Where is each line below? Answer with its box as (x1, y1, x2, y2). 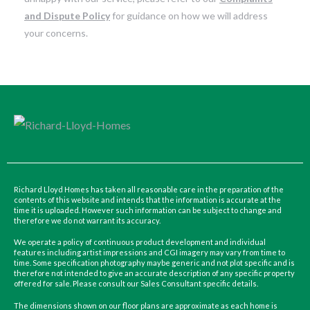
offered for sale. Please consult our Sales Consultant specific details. (14, 279, 258, 289)
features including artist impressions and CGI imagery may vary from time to (14, 248, 285, 257)
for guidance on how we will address (110, 10, 268, 22)
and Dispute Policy (24, 10, 110, 22)
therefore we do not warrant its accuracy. (14, 215, 161, 225)
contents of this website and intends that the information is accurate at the (14, 194, 281, 204)
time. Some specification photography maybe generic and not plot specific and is (14, 258, 295, 268)
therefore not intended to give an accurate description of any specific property (14, 268, 295, 278)
